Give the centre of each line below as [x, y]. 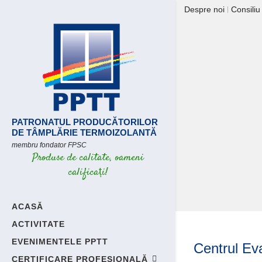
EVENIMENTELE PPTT [60, 242]
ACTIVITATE [38, 224]
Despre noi [204, 9]
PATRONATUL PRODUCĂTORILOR [85, 122]
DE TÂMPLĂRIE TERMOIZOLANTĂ [84, 132]
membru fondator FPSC [49, 145]
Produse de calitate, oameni [88, 158]
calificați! [88, 173]
